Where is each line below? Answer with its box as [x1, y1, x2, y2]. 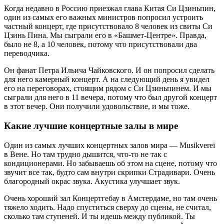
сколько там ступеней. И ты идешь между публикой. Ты [4, 211, 195, 220]
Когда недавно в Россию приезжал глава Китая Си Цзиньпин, [4, 4, 215, 13]
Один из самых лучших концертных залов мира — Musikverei [4, 140, 215, 149]
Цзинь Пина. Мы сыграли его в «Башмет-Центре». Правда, [4, 31, 206, 40]
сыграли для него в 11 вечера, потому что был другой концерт [4, 93, 217, 102]
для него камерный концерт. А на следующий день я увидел [4, 75, 209, 84]
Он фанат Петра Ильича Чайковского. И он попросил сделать [4, 66, 214, 75]
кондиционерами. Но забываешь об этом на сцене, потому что [4, 158, 217, 167]
